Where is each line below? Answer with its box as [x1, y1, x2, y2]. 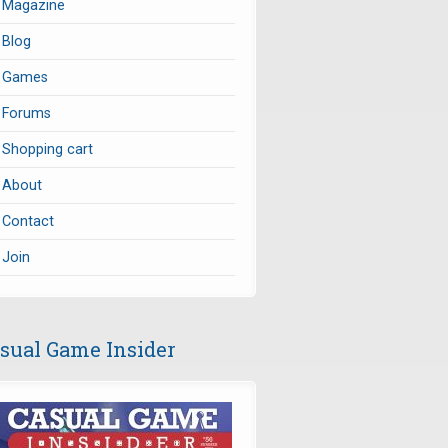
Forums [2, 105, 51, 122]
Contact [2, 213, 54, 230]
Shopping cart [2, 141, 93, 158]
